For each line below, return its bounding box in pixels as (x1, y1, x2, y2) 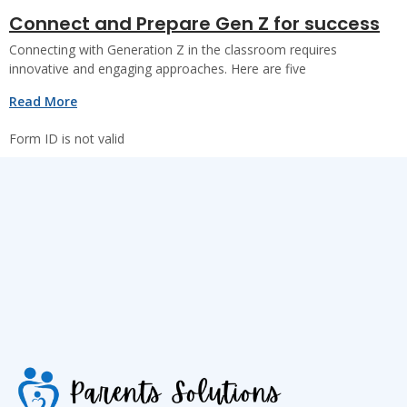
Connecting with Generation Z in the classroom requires (9, 40, 337, 58)
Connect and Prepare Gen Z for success (9, 10, 380, 36)
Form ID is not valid (9, 129, 124, 147)
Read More (9, 92, 77, 110)
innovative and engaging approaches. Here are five (9, 59, 306, 77)
